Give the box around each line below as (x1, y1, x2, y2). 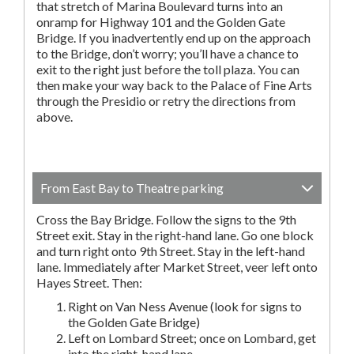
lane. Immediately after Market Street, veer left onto (36, 259, 318, 274)
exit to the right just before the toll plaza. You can (36, 62, 299, 77)
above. (36, 109, 73, 124)
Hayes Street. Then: (36, 275, 142, 290)
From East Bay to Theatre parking (40, 180, 224, 195)
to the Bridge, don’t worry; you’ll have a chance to (36, 46, 299, 61)
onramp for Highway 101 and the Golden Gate (36, 14, 285, 29)
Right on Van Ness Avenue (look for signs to (68, 299, 302, 314)
